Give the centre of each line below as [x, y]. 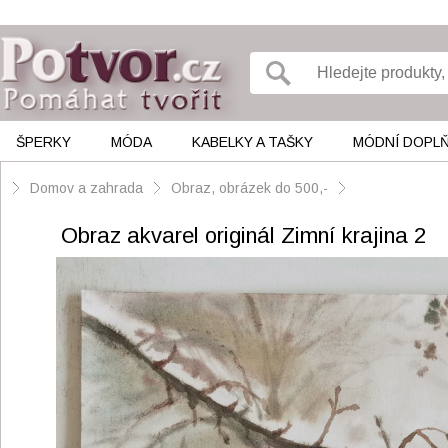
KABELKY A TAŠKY [253, 142]
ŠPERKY [44, 142]
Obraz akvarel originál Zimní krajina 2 [243, 235]
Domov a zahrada [86, 188]
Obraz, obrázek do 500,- [249, 188]
